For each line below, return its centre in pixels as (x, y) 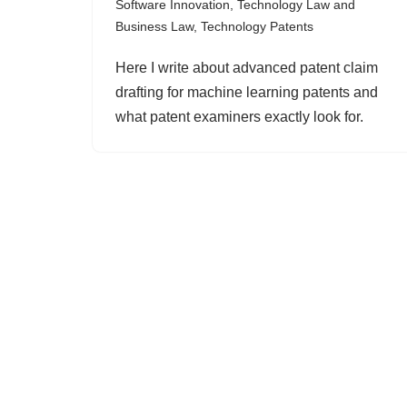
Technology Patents (257, 26)
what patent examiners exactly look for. (239, 117)
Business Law (154, 26)
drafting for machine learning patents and (247, 92)
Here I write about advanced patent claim (247, 68)
